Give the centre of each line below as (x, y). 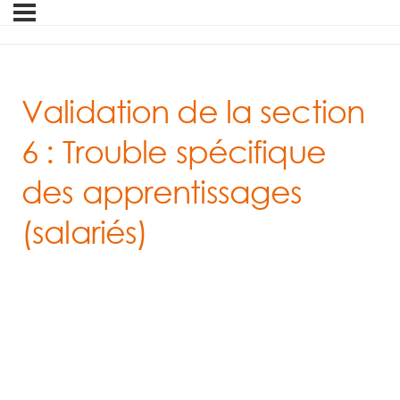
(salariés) (85, 232)
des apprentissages (162, 192)
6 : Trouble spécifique (174, 152)
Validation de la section (193, 112)
